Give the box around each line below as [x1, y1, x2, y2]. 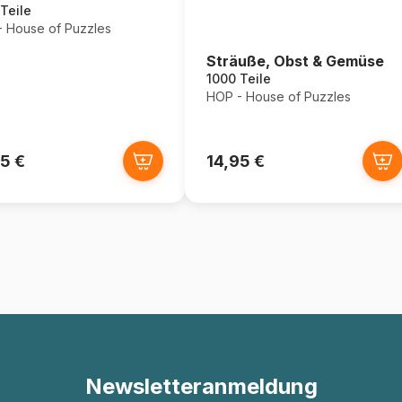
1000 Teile [205, 71, 271, 86]
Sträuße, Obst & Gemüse [205, 52, 384, 70]
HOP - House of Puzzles [205, 89, 351, 104]
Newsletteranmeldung [84, 373, 318, 399]
